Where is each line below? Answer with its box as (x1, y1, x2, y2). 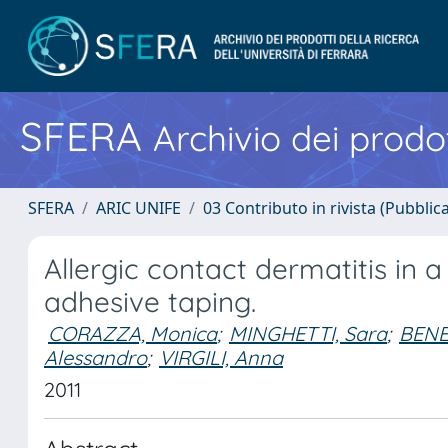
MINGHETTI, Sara (229, 321, 387, 346)
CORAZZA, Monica (48, 321, 217, 346)
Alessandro (44, 345, 147, 370)
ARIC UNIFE (96, 197, 181, 219)
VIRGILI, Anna (159, 345, 283, 370)
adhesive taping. (44, 284, 256, 319)
